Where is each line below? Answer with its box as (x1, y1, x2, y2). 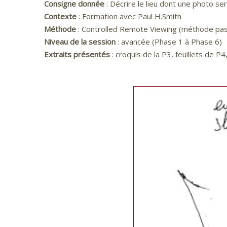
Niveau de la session (44, 36, 116, 47)
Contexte (44, 11, 77, 21)
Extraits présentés (44, 49, 110, 59)
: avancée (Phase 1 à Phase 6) (116, 36, 222, 47)
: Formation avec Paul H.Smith (77, 11, 181, 21)
